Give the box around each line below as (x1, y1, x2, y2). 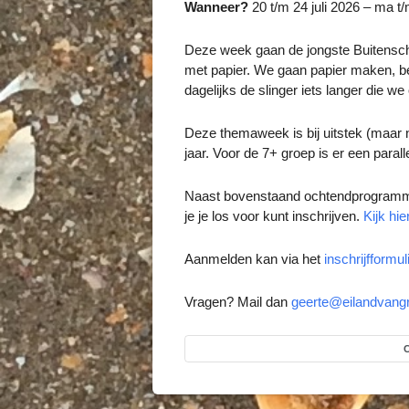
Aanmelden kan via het (184, 251, 324, 267)
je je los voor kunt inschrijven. (184, 208, 363, 224)
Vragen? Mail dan (184, 294, 291, 309)
